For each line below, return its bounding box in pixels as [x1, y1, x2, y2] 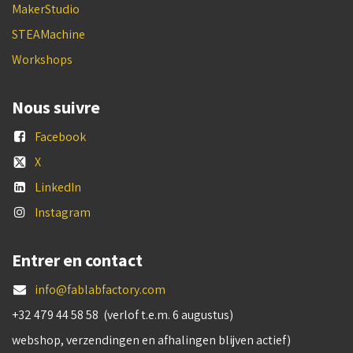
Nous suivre [12, 96, 100, 118]
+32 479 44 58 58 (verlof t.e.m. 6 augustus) [12, 306, 236, 323]
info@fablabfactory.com [34, 281, 165, 298]
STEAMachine [12, 25, 85, 43]
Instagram [34, 203, 91, 221]
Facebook [34, 128, 86, 145]
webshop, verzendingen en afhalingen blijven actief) [12, 331, 291, 348]
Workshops [12, 50, 72, 68]
